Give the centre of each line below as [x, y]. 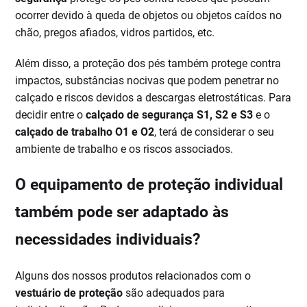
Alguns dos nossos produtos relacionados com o [133, 276]
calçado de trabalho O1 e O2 [85, 132]
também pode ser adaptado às [122, 212]
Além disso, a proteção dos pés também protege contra [148, 64]
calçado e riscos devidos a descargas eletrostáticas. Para [153, 98]
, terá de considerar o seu [214, 132]
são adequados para [174, 293]
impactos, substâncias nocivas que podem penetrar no [147, 81]
